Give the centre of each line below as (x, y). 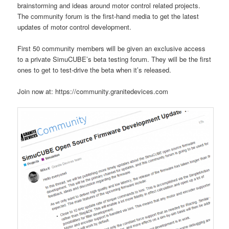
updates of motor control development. (75, 27)
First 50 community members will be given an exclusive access (112, 48)
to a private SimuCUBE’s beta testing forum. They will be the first (114, 59)
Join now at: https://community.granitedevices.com (93, 91)
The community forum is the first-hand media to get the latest (108, 16)
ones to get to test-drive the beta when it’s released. (95, 70)
